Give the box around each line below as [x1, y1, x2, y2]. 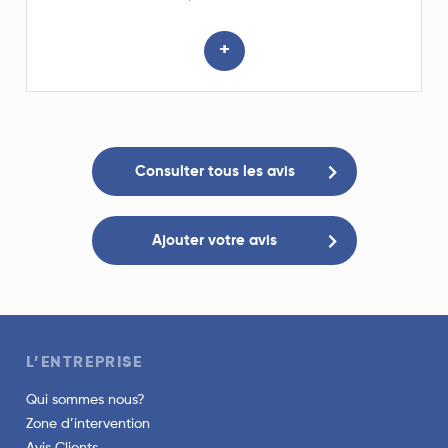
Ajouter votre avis [152, 233, 277, 249]
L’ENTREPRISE [26, 355, 143, 372]
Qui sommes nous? [26, 393, 146, 408]
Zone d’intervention [26, 417, 151, 432]
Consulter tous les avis [134, 164, 295, 180]
